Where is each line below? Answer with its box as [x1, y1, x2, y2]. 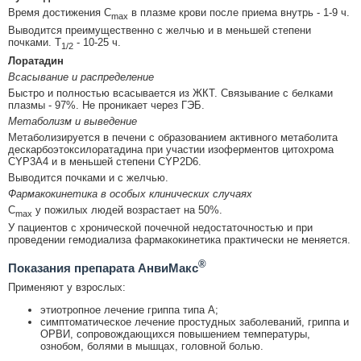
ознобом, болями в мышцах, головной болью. [40, 340, 263, 353]
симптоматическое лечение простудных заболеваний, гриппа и [40, 316, 349, 329]
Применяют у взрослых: [8, 281, 126, 294]
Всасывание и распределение [8, 70, 154, 83]
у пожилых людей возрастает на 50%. [32, 203, 222, 216]
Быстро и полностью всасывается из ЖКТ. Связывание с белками [8, 86, 333, 99]
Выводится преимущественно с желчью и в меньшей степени [8, 24, 311, 37]
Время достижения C [8, 6, 111, 19]
